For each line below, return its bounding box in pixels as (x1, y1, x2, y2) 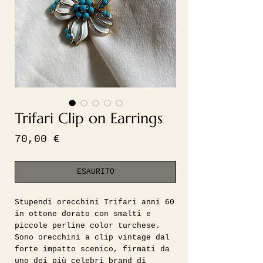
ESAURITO (76, 167, 114, 176)
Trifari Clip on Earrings (15, 109, 163, 127)
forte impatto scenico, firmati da (15, 245, 170, 254)
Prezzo (59, 133, 98, 144)
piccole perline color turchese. (15, 221, 160, 230)
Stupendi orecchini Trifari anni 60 (15, 198, 174, 207)
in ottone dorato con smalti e (15, 210, 151, 218)
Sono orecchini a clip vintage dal (15, 233, 170, 242)
